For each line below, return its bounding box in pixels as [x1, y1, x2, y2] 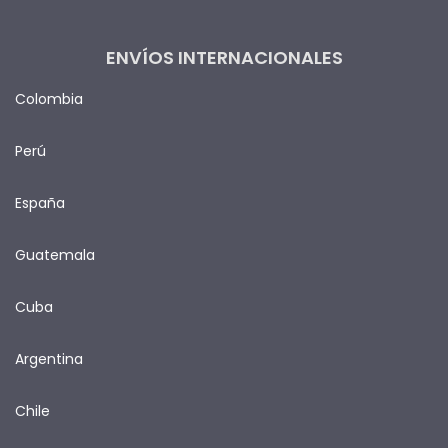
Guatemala [15, 244, 95, 265]
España [15, 192, 65, 213]
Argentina [15, 348, 83, 369]
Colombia [15, 88, 83, 109]
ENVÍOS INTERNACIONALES [105, 44, 343, 70]
